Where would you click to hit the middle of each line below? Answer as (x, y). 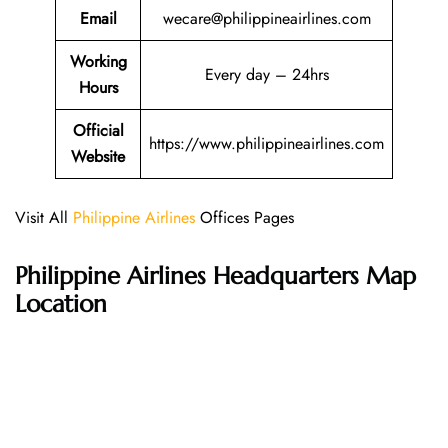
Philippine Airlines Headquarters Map (215, 276)
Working (98, 62)
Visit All (44, 218)
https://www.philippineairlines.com (266, 144)
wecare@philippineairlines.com (266, 19)
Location (61, 304)
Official (98, 131)
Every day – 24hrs (266, 75)
